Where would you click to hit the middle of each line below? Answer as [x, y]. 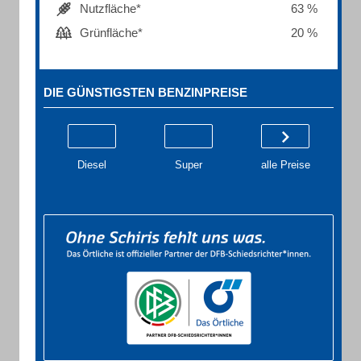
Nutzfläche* [110, 8]
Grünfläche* [111, 33]
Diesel [92, 165]
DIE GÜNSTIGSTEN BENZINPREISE [145, 92]
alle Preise [285, 165]
